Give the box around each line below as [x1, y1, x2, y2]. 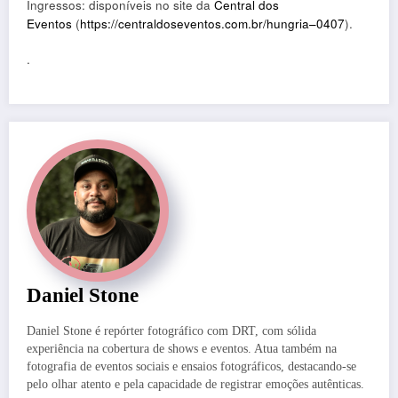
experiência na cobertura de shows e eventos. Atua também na [27, 342, 337, 356]
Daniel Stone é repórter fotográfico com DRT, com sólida [27, 324, 316, 338]
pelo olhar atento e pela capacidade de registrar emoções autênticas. [27, 378, 364, 392]
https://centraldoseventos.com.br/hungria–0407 [80, 15, 345, 33]
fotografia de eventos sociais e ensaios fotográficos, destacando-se [27, 360, 356, 374]
